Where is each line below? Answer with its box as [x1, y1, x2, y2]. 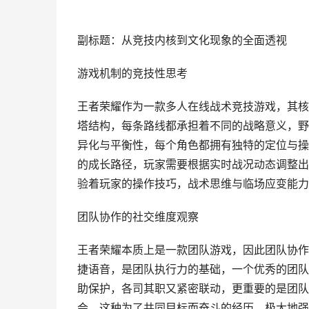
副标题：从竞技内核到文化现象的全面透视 [77, 34, 287, 47]
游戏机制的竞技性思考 [77, 67, 188, 80]
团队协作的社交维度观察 [77, 210, 199, 223]
